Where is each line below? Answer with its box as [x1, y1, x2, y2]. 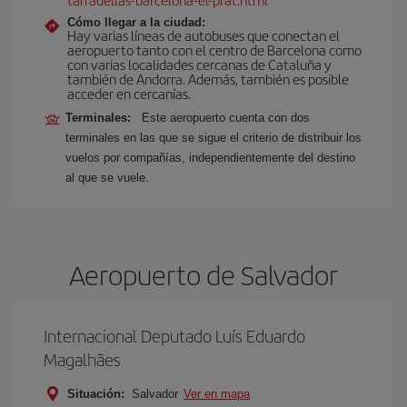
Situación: [67, 387, 124, 401]
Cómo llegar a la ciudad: [67, 15, 205, 29]
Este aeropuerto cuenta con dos [142, 111, 310, 124]
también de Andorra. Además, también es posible [67, 69, 349, 88]
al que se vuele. [65, 171, 149, 184]
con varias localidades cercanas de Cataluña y [67, 55, 332, 74]
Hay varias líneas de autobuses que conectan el [67, 25, 340, 45]
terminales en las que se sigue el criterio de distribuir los [65, 131, 362, 144]
